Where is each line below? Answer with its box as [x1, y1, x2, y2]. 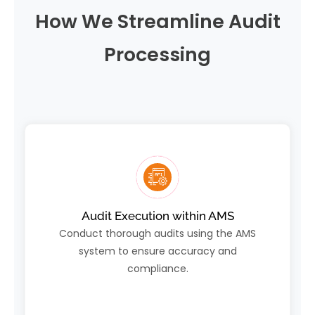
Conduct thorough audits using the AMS [59, 226, 256, 241]
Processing [104, 41, 211, 68]
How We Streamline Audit [34, 8, 281, 35]
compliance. [127, 262, 188, 276]
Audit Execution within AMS [81, 209, 234, 224]
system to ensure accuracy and [78, 244, 237, 259]
